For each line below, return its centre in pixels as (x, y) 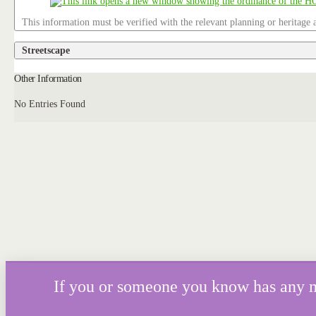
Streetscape (46, 50)
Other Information (48, 79)
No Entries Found (50, 104)
